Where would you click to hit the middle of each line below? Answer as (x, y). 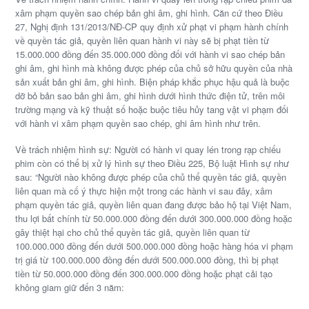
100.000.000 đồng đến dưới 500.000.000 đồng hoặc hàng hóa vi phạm (154, 246)
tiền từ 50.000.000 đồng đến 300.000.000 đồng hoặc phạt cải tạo (144, 274)
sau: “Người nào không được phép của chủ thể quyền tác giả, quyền (151, 177)
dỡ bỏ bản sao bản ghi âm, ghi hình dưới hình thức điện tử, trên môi (150, 96)
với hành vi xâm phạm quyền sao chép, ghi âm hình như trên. (138, 123)
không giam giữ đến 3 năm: (70, 288)
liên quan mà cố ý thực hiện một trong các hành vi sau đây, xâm (144, 191)
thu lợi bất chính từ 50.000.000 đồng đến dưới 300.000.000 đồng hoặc (154, 219)
